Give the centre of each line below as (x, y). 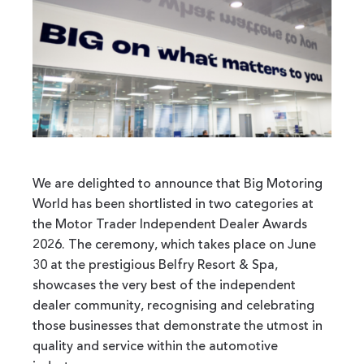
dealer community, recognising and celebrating (173, 306)
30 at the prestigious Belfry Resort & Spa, (155, 265)
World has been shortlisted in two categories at (173, 204)
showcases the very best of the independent (164, 286)
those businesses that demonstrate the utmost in (178, 326)
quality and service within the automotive (155, 347)
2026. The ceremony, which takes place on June (174, 245)
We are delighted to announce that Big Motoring (178, 184)
